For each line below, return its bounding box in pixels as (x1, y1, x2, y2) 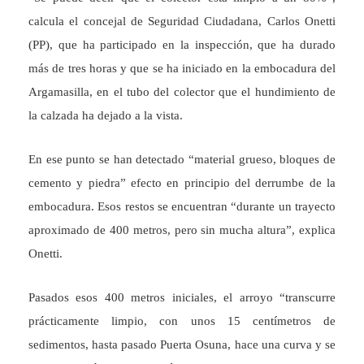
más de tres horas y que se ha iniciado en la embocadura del (28, 62, 336, 75)
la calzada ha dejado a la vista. (28, 109, 183, 122)
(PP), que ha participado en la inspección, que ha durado (28, 38, 336, 51)
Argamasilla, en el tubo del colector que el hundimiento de (28, 85, 336, 98)
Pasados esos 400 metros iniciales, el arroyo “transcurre (28, 291, 336, 304)
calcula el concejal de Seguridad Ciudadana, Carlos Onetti (28, 15, 336, 28)
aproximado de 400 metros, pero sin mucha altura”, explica (28, 223, 336, 236)
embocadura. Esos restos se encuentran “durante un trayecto (28, 200, 336, 213)
